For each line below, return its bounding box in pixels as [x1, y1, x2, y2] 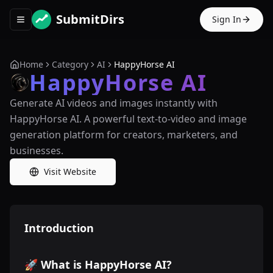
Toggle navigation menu [19, 18, 119, 30]
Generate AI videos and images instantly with [10, 96, 218, 110]
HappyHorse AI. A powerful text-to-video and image [10, 112, 247, 126]
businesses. [10, 144, 63, 157]
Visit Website [44, 166, 96, 177]
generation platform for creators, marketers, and [10, 128, 238, 141]
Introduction [24, 221, 94, 235]
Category [52, 58, 88, 70]
